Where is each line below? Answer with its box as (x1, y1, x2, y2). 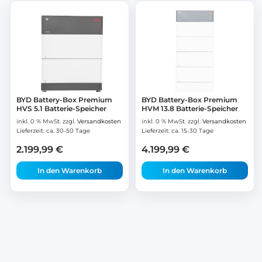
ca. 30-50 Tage (46, 127, 90, 135)
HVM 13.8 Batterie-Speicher (142, 104, 238, 113)
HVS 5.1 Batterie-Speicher (16, 104, 106, 113)
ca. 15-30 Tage (171, 127, 213, 135)
